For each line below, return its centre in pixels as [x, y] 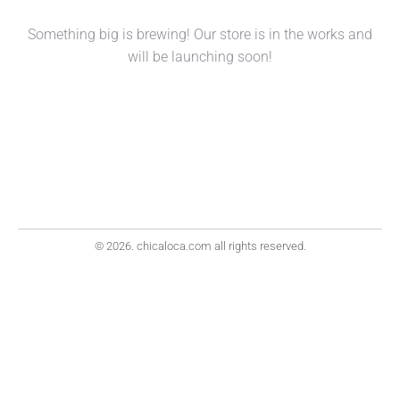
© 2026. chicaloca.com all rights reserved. [200, 246]
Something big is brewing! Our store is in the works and [200, 34]
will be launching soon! [200, 57]
